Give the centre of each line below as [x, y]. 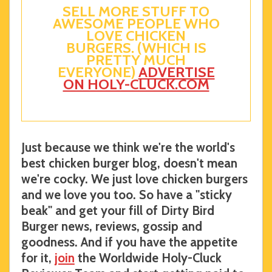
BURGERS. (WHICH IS [136, 48]
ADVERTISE [176, 72]
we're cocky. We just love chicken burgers [134, 179]
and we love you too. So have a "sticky [126, 195]
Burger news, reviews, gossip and [111, 226]
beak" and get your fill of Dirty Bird [117, 211]
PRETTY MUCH [136, 60]
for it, [38, 258]
